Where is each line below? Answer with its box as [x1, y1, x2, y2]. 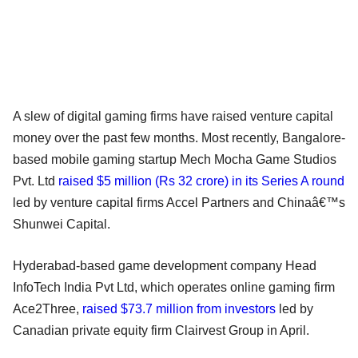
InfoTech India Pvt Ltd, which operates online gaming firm [13, 280, 335, 294]
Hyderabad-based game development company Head [13, 258, 316, 272]
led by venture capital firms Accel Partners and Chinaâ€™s [13, 195, 345, 209]
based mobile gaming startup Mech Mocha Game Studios [13, 152, 336, 166]
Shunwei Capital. [13, 217, 110, 231]
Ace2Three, [13, 301, 82, 316]
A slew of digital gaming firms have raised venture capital [13, 109, 333, 123]
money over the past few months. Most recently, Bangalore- [13, 130, 345, 145]
